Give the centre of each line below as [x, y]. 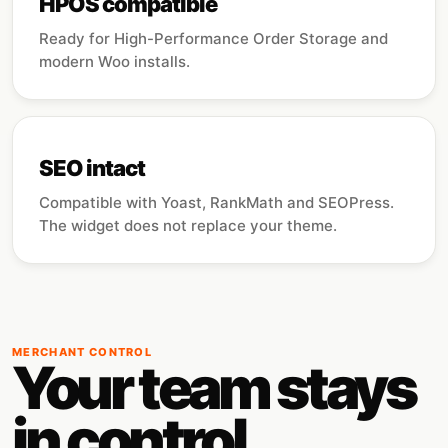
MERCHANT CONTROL [82, 352]
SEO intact [92, 168]
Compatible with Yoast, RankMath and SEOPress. [216, 202]
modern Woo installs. [114, 61]
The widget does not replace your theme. [188, 225]
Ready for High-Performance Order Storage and [213, 38]
